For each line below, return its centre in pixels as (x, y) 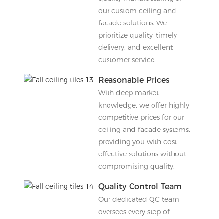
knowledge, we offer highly (143, 105)
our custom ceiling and (137, 11)
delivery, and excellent (135, 47)
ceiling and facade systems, (144, 129)
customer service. (127, 59)
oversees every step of (134, 211)
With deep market (128, 93)
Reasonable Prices (134, 80)
